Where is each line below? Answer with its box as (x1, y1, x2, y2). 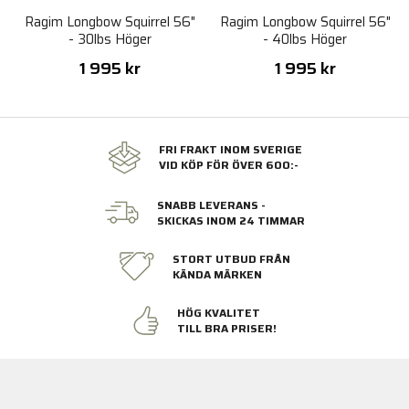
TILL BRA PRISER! (176, 320, 277, 338)
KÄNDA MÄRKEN (173, 266, 262, 284)
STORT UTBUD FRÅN (173, 250, 290, 268)
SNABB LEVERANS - (156, 196, 266, 215)
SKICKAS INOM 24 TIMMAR (156, 212, 305, 230)
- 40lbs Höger (263, 27, 348, 50)
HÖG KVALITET (176, 304, 260, 322)
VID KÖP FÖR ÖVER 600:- (158, 156, 299, 174)
